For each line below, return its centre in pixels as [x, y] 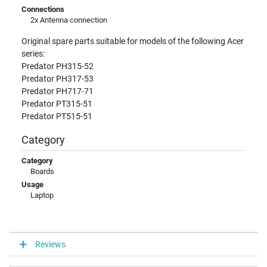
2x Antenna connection [69, 20]
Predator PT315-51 [57, 104]
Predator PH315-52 [58, 66]
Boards [42, 172]
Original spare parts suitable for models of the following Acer [133, 41]
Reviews [50, 244]
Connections [43, 10]
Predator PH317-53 [58, 79]
